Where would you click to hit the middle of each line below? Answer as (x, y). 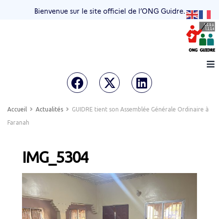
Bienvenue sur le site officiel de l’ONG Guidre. (109, 11)
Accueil (18, 109)
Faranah (18, 122)
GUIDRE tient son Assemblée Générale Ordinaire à (140, 109)
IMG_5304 (55, 157)
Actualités (49, 109)
